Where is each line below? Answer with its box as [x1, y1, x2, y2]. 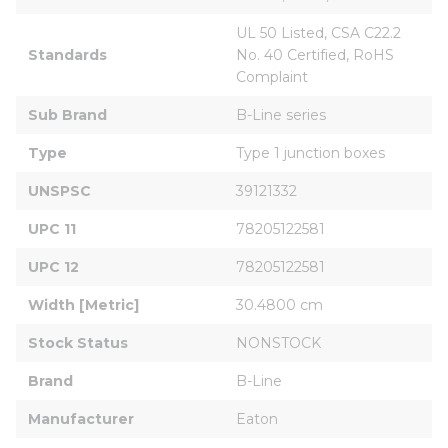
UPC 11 [28, 219, 76, 238]
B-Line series [236, 105, 326, 124]
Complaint [236, 67, 308, 86]
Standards [28, 45, 107, 64]
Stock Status [28, 333, 128, 352]
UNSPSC [28, 181, 91, 200]
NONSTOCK [236, 333, 321, 352]
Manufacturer [28, 409, 134, 428]
